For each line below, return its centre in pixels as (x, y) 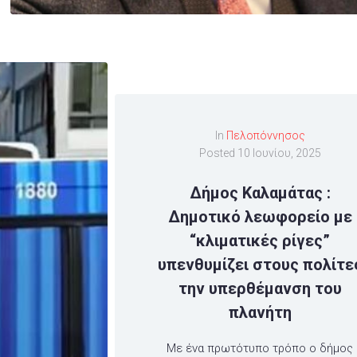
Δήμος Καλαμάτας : (260, 193)
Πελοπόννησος (265, 136)
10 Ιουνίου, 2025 (279, 153)
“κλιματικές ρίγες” (260, 241)
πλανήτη (260, 313)
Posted (218, 153)
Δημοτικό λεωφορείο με (260, 217)
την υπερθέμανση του (260, 289)
